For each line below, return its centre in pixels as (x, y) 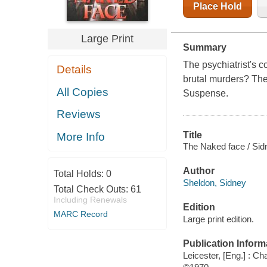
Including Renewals (90, 200)
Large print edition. (218, 219)
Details (74, 70)
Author (198, 171)
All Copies (83, 92)
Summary (204, 47)
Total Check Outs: (92, 190)
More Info (81, 136)
